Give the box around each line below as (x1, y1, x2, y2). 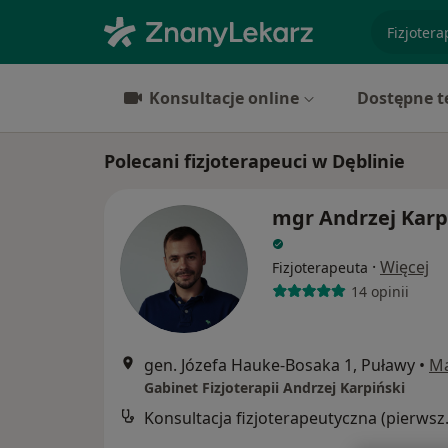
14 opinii (350, 281, 409, 301)
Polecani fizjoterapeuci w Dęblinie (104, 149, 405, 173)
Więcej (380, 256, 429, 278)
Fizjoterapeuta (272, 258, 368, 277)
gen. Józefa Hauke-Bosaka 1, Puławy (144, 354, 415, 376)
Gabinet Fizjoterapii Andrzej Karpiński (144, 378, 405, 397)
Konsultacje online (149, 87, 299, 109)
